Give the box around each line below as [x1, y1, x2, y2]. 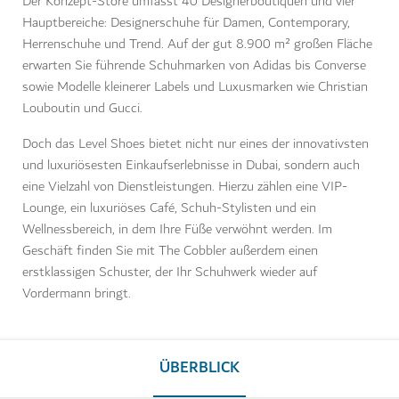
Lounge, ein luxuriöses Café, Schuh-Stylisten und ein [22, 197, 316, 220]
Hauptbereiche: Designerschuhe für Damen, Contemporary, [22, 12, 350, 35]
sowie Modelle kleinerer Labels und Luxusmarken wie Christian [22, 76, 368, 99]
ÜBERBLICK [159, 354, 240, 382]
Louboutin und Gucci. [22, 97, 142, 120]
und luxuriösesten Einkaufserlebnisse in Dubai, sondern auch [22, 154, 360, 177]
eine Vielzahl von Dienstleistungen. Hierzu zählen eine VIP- [22, 175, 347, 199]
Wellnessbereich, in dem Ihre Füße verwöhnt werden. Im [22, 218, 332, 241]
